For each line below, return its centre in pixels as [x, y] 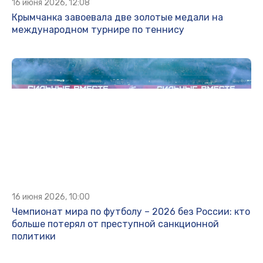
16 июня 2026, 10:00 [51, 197]
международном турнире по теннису [98, 30]
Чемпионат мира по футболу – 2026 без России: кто [131, 212]
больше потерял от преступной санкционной [115, 224]
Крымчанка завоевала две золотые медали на [117, 18]
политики [34, 237]
